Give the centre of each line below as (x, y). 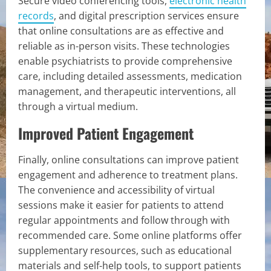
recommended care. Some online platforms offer (130, 235)
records (36, 15)
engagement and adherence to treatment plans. (128, 175)
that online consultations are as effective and (121, 31)
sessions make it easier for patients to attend (121, 205)
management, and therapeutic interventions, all (127, 91)
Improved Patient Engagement (106, 133)
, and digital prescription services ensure (146, 15)
